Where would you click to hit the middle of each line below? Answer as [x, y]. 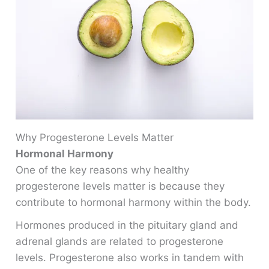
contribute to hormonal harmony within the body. [134, 202]
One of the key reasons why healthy [103, 170]
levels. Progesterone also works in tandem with [130, 258]
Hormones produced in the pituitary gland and [127, 225]
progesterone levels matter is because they [120, 186]
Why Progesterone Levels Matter [95, 137]
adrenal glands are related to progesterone [120, 242]
